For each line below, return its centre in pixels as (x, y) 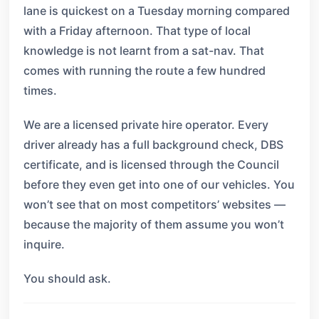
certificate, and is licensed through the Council (151, 164)
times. (40, 90)
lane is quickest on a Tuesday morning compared (157, 11)
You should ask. (67, 278)
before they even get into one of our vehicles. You (159, 184)
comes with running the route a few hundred (145, 70)
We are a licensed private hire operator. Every (146, 125)
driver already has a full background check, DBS (153, 145)
